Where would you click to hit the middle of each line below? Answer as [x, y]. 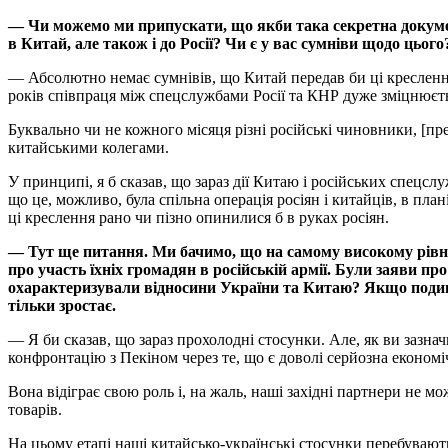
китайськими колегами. [88, 148]
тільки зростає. [62, 306]
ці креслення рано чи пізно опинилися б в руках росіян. [198, 218]
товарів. [35, 410]
